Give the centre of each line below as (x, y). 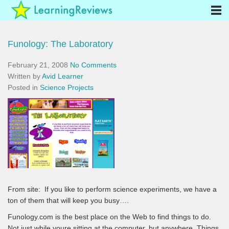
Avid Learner (63, 76)
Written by (25, 76)
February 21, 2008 (38, 65)
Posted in (24, 87)
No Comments (93, 65)
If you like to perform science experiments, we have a (131, 189)
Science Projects (67, 87)
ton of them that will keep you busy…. (68, 200)
